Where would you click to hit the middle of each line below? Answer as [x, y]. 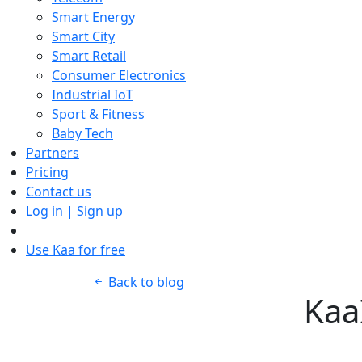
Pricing [47, 172]
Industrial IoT [93, 95]
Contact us [59, 192]
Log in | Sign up [74, 211]
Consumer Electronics [119, 75]
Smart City [83, 36]
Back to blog [145, 282]
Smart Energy [93, 17]
